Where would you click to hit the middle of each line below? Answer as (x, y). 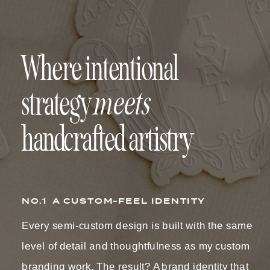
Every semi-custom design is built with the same (137, 226)
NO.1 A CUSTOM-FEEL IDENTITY (114, 201)
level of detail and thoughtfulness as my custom (136, 246)
